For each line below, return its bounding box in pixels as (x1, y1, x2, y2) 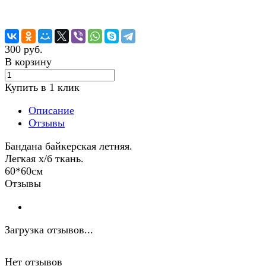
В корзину (5, 56, 52, 68)
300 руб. (5, 43, 43, 56)
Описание (28, 104, 74, 117)
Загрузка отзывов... (5, 224, 93, 236)
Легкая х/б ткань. (5, 153, 84, 165)
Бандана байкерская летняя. (5, 140, 132, 153)
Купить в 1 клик (5, 81, 80, 94)
